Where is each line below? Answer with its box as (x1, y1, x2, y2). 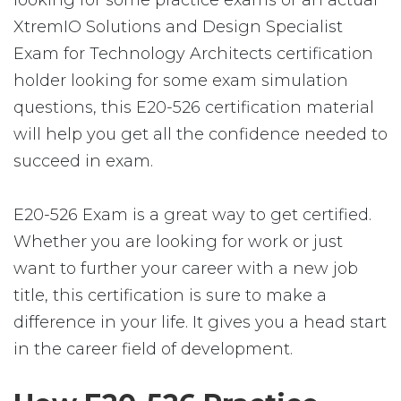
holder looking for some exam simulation (13, 71, 348, 90)
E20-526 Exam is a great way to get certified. (13, 205, 371, 225)
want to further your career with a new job (13, 259, 358, 278)
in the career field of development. (13, 339, 293, 359)
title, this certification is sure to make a (13, 286, 327, 305)
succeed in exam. (13, 151, 153, 171)
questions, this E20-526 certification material (13, 98, 374, 117)
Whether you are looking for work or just (13, 232, 343, 252)
